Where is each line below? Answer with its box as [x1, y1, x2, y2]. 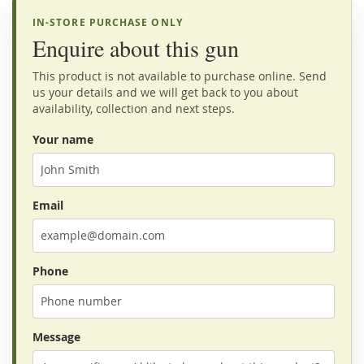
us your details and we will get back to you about [32, 84, 298, 100]
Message [32, 328, 80, 344]
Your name [32, 131, 93, 147]
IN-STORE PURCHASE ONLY [32, 15, 183, 29]
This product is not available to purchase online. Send [32, 67, 327, 84]
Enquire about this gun [32, 32, 239, 63]
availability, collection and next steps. [32, 100, 235, 116]
